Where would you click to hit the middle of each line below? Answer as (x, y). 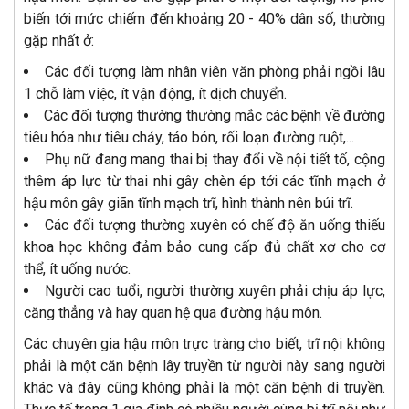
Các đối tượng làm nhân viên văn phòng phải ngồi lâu (215, 71)
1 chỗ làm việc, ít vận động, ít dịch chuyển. (155, 93)
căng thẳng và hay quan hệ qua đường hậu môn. (173, 312)
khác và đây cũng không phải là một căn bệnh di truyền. (204, 387)
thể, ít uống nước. (77, 268)
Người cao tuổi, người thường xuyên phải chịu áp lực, (215, 290)
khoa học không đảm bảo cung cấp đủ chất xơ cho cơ (204, 246)
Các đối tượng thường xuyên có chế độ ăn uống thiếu (215, 225)
